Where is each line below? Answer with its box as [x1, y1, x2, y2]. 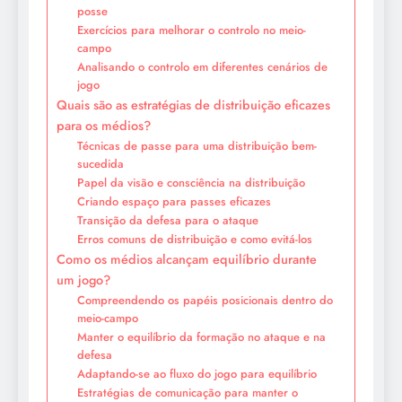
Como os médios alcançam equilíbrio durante [57, 250, 317, 269]
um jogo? [57, 271, 110, 290]
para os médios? [57, 117, 151, 135]
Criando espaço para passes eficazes [76, 193, 271, 211]
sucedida [76, 155, 124, 173]
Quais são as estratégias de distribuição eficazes [57, 96, 330, 115]
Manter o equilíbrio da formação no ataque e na [76, 328, 326, 346]
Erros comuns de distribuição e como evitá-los [76, 231, 312, 249]
